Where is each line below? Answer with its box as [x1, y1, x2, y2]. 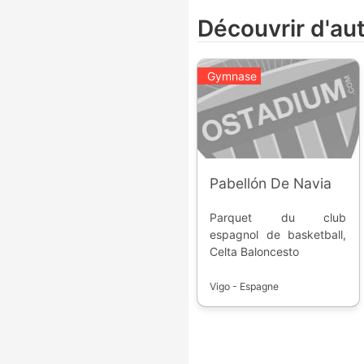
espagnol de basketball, [210, 227, 347, 241]
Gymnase [206, 69, 257, 84]
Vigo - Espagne [210, 279, 279, 292]
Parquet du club [210, 210, 347, 224]
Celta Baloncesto [210, 244, 300, 258]
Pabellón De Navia [210, 174, 332, 192]
